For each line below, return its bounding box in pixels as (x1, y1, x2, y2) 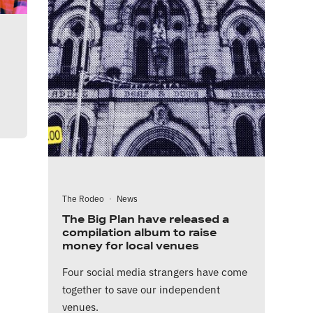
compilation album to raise (62, 226, 217, 240)
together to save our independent (62, 282, 220, 297)
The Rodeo (62, 192, 104, 205)
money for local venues (62, 239, 199, 253)
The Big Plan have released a (62, 212, 229, 226)
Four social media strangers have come (62, 264, 247, 279)
